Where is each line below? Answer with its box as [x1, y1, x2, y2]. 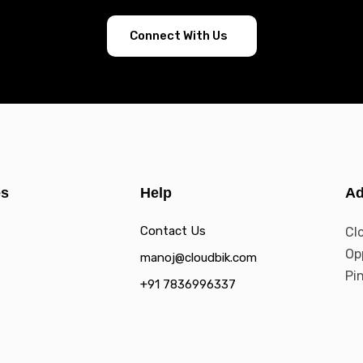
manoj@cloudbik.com [139, 250, 257, 265]
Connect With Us [129, 28, 228, 43]
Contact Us [139, 223, 206, 238]
